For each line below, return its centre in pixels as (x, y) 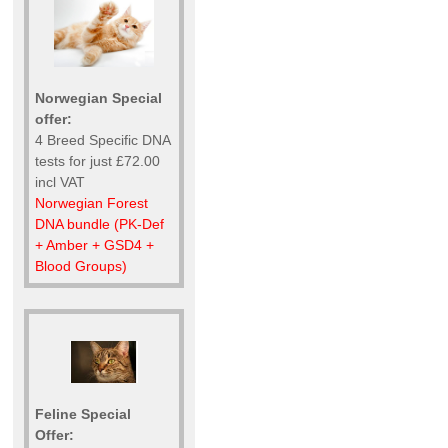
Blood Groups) (81, 266)
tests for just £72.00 (97, 161)
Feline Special (83, 414)
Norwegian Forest (91, 203)
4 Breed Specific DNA (102, 140)
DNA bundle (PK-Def (99, 224)
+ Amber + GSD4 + (94, 245)
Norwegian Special (98, 98)
